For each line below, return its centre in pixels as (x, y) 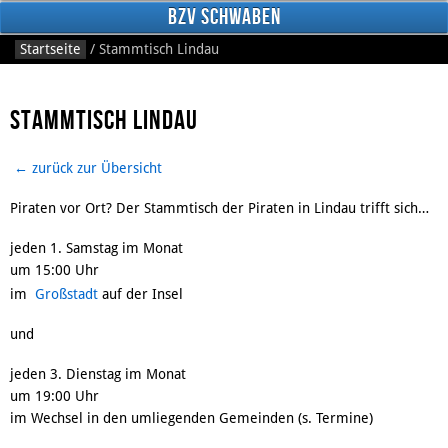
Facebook (53, 239)
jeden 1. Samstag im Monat (96, 247)
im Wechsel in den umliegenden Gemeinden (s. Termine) (191, 417)
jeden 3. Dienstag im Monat (98, 373)
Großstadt (66, 293)
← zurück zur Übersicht (88, 167)
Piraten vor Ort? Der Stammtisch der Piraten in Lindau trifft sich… (219, 207)
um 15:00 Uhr (54, 269)
